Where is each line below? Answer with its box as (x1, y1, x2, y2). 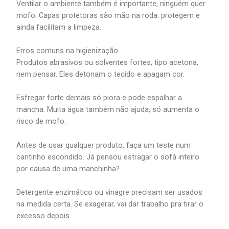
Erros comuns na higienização (16, 46, 119, 56)
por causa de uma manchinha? (16, 164, 120, 173)
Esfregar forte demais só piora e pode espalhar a (16, 93, 182, 103)
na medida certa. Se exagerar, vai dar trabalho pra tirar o (16, 199, 204, 209)
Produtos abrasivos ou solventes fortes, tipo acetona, (16, 58, 199, 67)
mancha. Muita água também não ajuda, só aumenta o (16, 105, 200, 114)
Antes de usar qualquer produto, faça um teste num (16, 140, 191, 150)
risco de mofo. (16, 117, 66, 126)
